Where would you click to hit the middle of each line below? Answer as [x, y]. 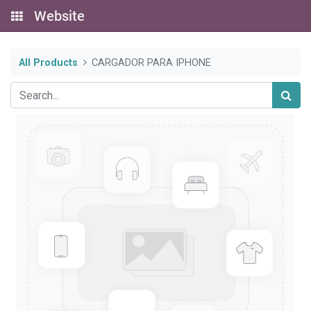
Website [59, 16]
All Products [48, 62]
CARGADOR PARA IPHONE [152, 62]
